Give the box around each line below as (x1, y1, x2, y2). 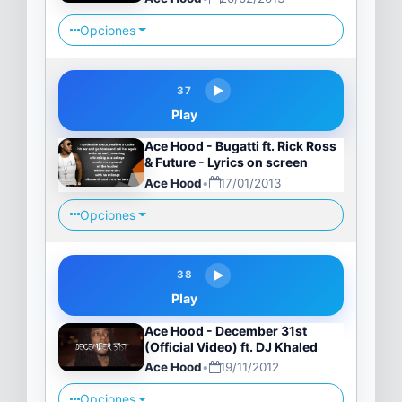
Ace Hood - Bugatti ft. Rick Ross (144, 138, 336, 154)
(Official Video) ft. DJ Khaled (144, 339, 318, 354)
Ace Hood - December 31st (144, 323, 307, 338)
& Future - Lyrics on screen (144, 154, 308, 170)
